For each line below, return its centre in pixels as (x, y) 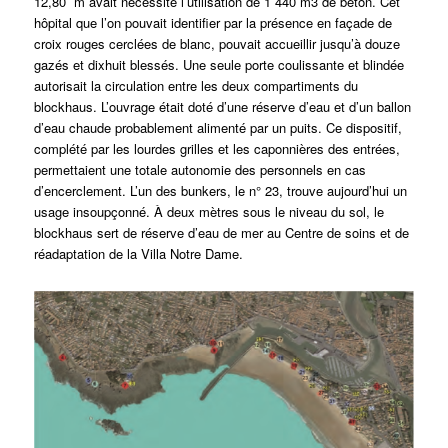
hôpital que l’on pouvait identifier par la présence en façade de (212, 23)
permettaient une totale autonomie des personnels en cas (199, 170)
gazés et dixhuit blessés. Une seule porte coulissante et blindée (218, 65)
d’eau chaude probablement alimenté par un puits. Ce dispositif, (217, 128)
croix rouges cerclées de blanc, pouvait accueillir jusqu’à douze (216, 44)
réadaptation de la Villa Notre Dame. (138, 254)
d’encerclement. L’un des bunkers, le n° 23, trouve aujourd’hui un (220, 191)
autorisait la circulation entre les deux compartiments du (195, 86)
